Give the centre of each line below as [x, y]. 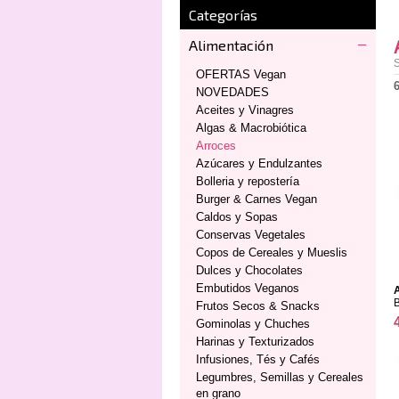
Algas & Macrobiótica [251, 128]
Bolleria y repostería [248, 181]
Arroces [216, 146]
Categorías [223, 15]
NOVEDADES [232, 92]
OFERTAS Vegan [241, 74]
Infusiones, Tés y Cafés [258, 359]
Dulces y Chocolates [249, 270]
